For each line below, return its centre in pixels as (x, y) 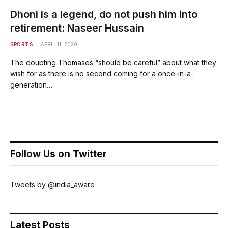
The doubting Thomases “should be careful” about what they (113, 62)
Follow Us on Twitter (59, 154)
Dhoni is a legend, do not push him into (104, 14)
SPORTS (21, 44)
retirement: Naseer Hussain (77, 28)
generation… (31, 84)
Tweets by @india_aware (52, 184)
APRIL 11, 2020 (59, 44)
